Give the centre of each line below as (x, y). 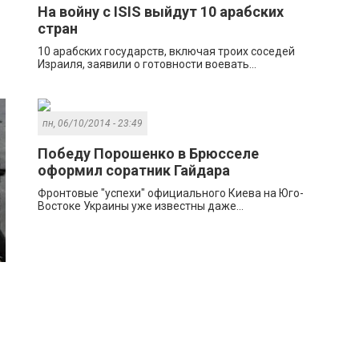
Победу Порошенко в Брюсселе (149, 154)
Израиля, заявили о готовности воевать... (147, 65)
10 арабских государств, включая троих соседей (167, 52)
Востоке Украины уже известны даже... (141, 206)
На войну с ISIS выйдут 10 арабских (161, 12)
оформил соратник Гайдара (134, 171)
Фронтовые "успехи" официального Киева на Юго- (171, 194)
